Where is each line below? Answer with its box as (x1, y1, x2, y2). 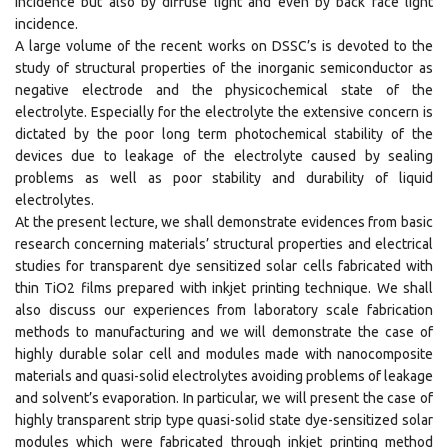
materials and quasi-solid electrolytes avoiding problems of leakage (15, 368, 433, 384)
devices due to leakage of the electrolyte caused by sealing (15, 148, 433, 164)
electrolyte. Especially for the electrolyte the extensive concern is (15, 104, 433, 120)
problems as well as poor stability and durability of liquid (15, 170, 433, 186)
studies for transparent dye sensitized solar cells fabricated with (15, 258, 433, 274)
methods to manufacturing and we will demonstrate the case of (15, 324, 433, 340)
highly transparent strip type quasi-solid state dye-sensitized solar (15, 412, 433, 428)
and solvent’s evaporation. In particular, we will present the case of (15, 390, 433, 406)
